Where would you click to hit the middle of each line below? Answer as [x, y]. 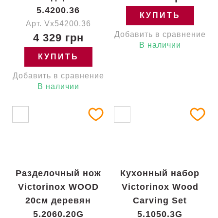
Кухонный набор [160, 173]
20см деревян [58, 200]
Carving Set [160, 200]
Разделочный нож [58, 173]
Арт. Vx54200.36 [58, 24]
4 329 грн [58, 38]
